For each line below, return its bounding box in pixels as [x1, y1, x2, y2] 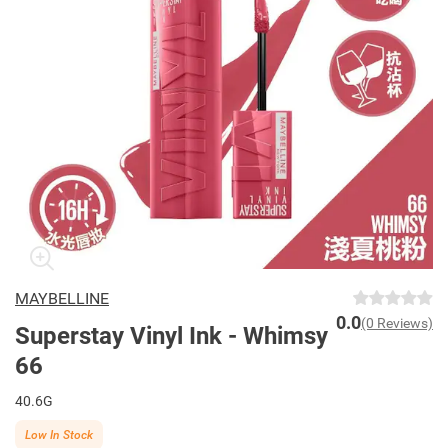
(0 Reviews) [361, 315, 433, 331]
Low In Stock [25, 427, 93, 442]
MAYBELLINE [15, 289, 109, 308]
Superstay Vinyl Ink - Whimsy [15, 322, 328, 350]
